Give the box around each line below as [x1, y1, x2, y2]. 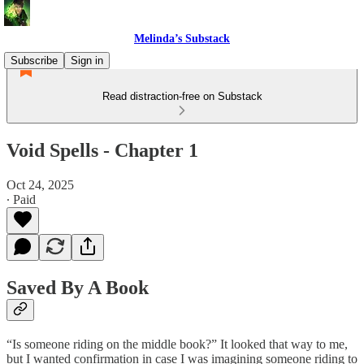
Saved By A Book [6, 276, 149, 298]
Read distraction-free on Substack [102, 90, 262, 102]
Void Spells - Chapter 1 [6, 139, 198, 161]
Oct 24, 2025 [6, 177, 74, 192]
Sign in [71, 54, 103, 67]
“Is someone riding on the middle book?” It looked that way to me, [6, 336, 348, 351]
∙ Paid [6, 192, 36, 206]
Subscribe [11, 54, 58, 67]
